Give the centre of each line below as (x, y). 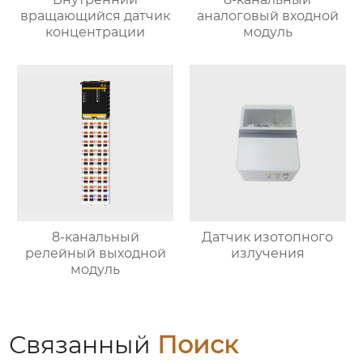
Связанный (83, 344)
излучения (267, 253)
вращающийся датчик (96, 16)
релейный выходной (95, 253)
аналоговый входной (267, 16)
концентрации (96, 32)
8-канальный (95, 237)
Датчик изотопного (268, 237)
